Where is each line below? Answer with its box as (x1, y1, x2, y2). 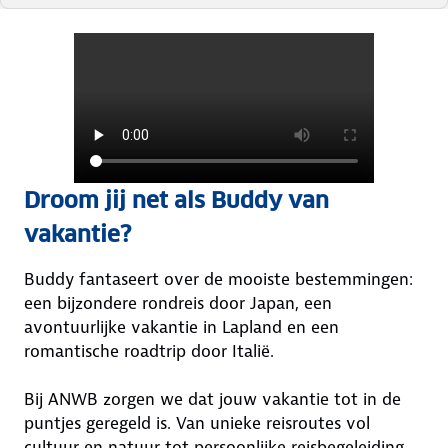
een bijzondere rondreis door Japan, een (24, 292, 332, 315)
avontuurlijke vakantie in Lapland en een (24, 316, 339, 339)
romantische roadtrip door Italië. (24, 340, 279, 363)
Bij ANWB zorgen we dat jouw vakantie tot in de (24, 388, 401, 411)
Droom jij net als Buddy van (24, 186, 329, 215)
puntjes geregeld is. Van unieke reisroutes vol (24, 412, 370, 435)
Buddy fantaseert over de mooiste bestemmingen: (24, 268, 413, 291)
